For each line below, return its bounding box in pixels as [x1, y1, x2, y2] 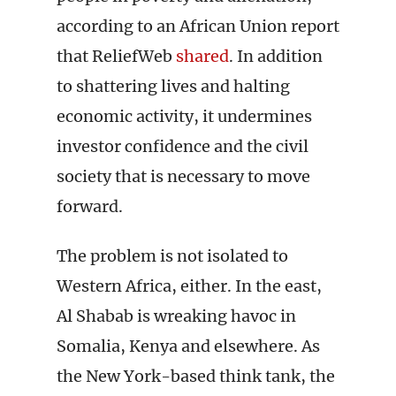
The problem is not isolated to [57, 246, 288, 266]
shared [176, 46, 229, 66]
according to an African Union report [57, 16, 339, 36]
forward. [57, 196, 123, 217]
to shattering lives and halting [57, 76, 290, 96]
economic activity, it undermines [57, 106, 312, 126]
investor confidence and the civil [57, 136, 308, 156]
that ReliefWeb [57, 46, 176, 66]
